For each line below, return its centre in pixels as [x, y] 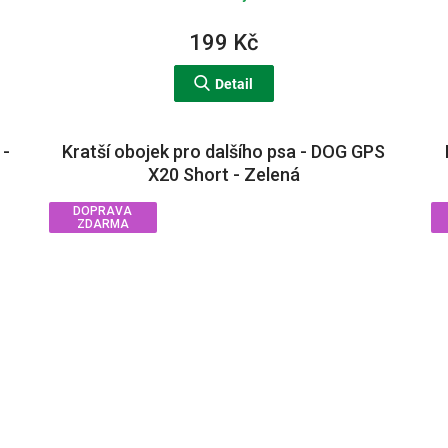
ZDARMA [102, 223]
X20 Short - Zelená [223, 174]
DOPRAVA [103, 210]
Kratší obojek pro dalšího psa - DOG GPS [224, 151]
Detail [234, 83]
